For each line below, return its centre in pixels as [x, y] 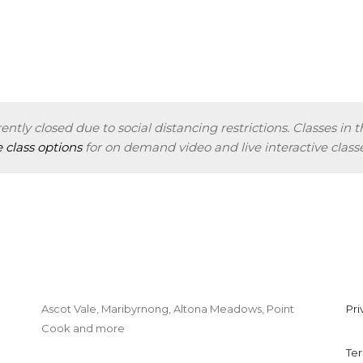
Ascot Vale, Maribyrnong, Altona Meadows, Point [167, 309]
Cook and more [83, 328]
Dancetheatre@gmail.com [112, 348]
